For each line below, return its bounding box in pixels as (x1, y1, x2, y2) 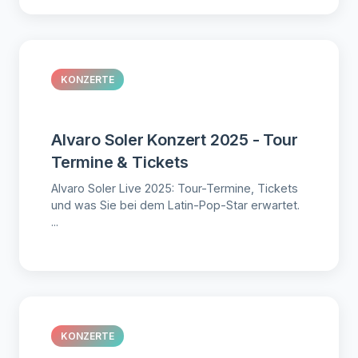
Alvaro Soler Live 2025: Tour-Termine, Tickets (51, 181, 298, 195)
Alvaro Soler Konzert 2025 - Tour (51, 129, 298, 149)
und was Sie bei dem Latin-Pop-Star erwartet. (51, 197, 300, 212)
